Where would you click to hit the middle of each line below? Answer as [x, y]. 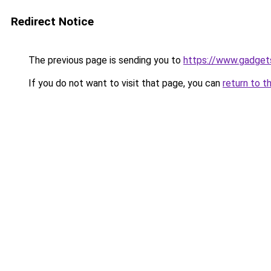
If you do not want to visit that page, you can [124, 83]
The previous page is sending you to [105, 60]
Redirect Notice [52, 21]
